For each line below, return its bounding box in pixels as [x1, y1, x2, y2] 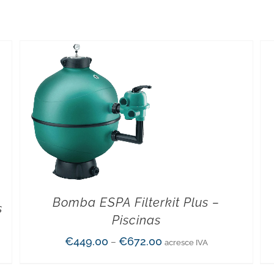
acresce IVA [164, 238, 208, 247]
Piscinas [111, 213, 161, 228]
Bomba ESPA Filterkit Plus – [53, 195, 220, 210]
